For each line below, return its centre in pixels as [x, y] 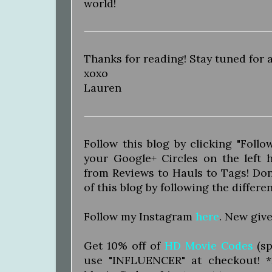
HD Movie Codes [209, 246]
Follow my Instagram [140, 217]
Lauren [103, 88]
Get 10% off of [124, 246]
